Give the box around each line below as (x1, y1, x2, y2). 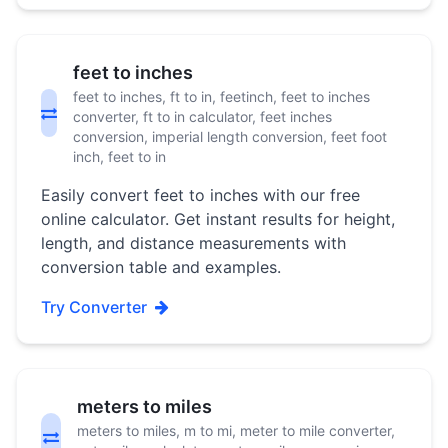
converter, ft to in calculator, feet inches (73, 108, 333, 125)
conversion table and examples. (41, 257, 281, 277)
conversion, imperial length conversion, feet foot (73, 128, 388, 145)
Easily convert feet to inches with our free (41, 185, 360, 205)
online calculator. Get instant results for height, (41, 209, 395, 229)
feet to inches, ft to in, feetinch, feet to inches (73, 88, 371, 105)
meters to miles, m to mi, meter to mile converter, (76, 422, 395, 439)
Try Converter (41, 297, 147, 317)
